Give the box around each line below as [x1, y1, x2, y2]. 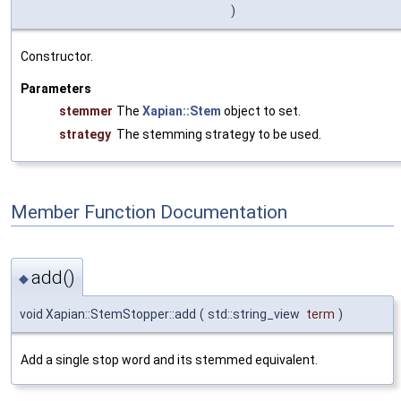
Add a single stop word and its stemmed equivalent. [21, 352, 318, 367]
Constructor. [21, 49, 93, 64]
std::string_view [208, 306, 303, 321]
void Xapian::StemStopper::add [20, 306, 196, 321]
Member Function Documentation [11, 201, 287, 224]
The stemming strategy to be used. [116, 127, 321, 142]
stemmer [59, 104, 113, 119]
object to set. [221, 104, 301, 119]
